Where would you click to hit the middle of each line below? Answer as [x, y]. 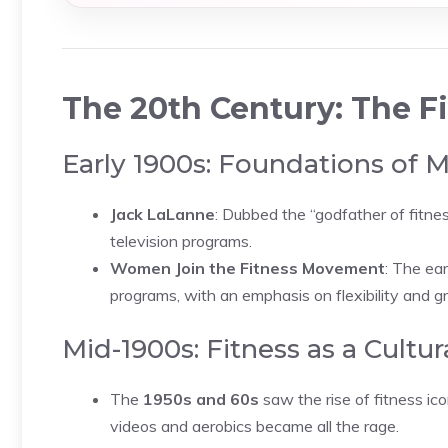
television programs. [181, 241]
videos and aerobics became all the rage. [254, 426]
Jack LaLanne [162, 214]
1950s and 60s [201, 399]
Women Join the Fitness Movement [247, 268]
